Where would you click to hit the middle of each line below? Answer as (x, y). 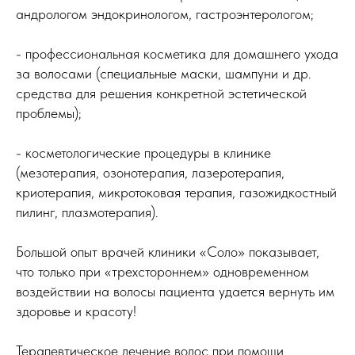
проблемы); (49, 113)
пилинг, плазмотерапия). (89, 212)
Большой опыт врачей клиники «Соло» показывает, (168, 252)
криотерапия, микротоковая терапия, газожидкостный (176, 193)
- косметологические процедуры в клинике (143, 153)
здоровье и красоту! (78, 311)
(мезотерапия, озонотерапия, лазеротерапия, (150, 173)
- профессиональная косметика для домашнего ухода (177, 54)
